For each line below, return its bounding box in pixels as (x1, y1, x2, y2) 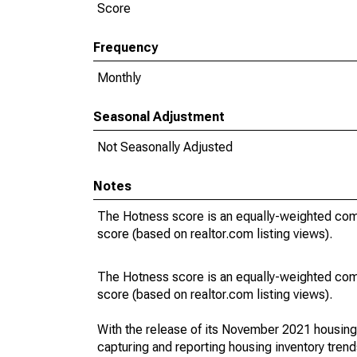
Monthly (97, 70, 141, 85)
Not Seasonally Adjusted (97, 139, 233, 155)
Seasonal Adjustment (93, 109, 225, 124)
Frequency (93, 40, 158, 55)
